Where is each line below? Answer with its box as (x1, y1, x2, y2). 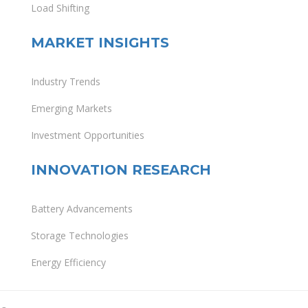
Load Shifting (31, 1, 89, 15)
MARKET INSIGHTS (31, 34, 169, 52)
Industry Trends (31, 75, 100, 89)
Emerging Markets (31, 102, 112, 115)
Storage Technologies (31, 229, 129, 243)
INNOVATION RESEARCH (31, 162, 211, 179)
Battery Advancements (31, 202, 133, 216)
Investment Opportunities (31, 129, 144, 142)
